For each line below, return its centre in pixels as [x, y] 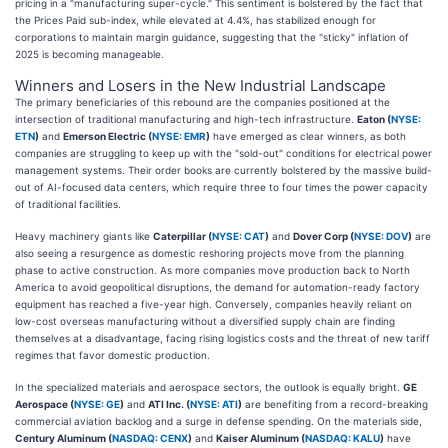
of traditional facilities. [68, 203]
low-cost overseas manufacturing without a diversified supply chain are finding [205, 320]
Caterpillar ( [182, 235]
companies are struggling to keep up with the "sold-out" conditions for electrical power [223, 152]
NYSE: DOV [381, 235]
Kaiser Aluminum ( [260, 437]
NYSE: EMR [179, 135]
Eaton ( [374, 118]
